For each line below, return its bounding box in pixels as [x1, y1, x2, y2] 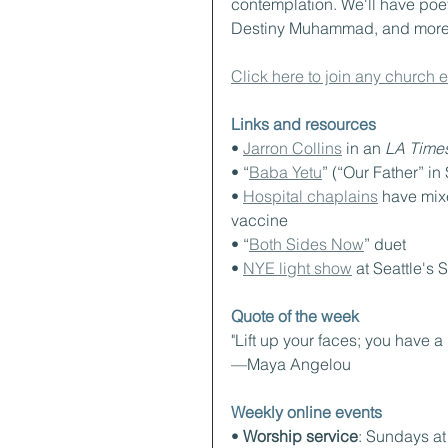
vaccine [231, 210, 288, 230]
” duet [364, 234, 406, 254]
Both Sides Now [249, 234, 364, 254]
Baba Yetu [249, 162, 322, 182]
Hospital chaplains [243, 186, 378, 206]
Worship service [243, 426, 358, 446]
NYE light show [243, 258, 352, 278]
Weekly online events [231, 402, 382, 422]
